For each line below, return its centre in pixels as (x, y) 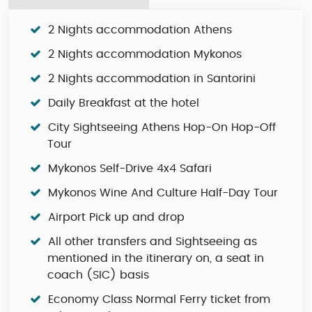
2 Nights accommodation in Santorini (152, 79)
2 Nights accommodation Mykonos (145, 54)
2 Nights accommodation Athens (140, 30)
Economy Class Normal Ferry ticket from (159, 299)
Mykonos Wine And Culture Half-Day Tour (163, 193)
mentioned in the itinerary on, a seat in (156, 258)
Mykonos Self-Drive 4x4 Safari (130, 169)
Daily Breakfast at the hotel (124, 103)
